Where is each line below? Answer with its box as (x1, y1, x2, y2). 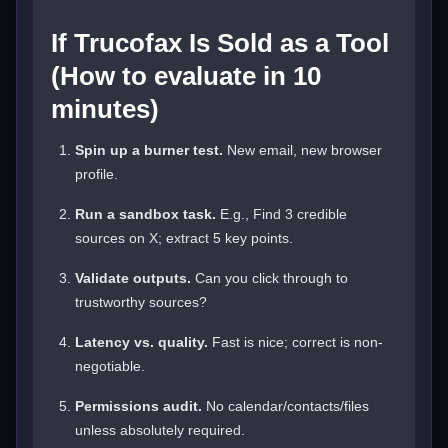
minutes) (51, 93, 159, 124)
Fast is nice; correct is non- (208, 333, 383, 350)
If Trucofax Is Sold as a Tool (51, 27, 389, 58)
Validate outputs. (75, 269, 191, 286)
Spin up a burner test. (75, 141, 223, 158)
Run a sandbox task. (75, 205, 216, 222)
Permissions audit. (75, 397, 202, 414)
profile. (75, 165, 118, 182)
